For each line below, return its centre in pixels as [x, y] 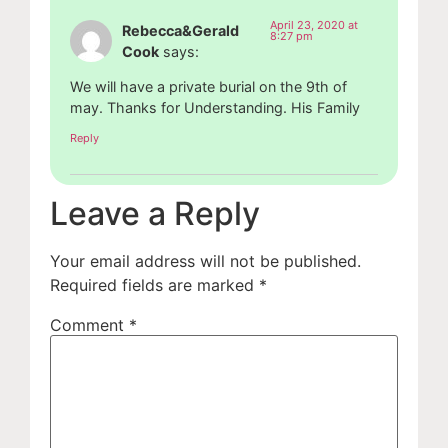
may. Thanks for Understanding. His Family [215, 108]
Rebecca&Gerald [180, 30]
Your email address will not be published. [205, 260]
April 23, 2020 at [314, 24]
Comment [89, 324]
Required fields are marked [154, 284]
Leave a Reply [155, 213]
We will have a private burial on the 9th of [208, 87]
